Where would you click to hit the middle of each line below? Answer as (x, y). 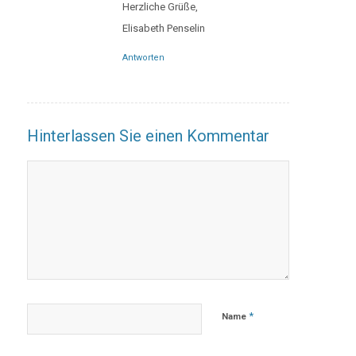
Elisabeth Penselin (163, 28)
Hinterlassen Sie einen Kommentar (148, 135)
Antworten (143, 57)
